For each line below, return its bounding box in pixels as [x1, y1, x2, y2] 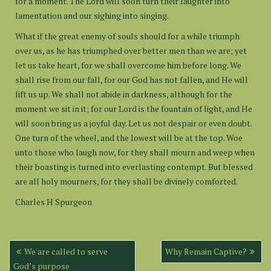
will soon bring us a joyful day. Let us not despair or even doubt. [15, 117, 252, 129]
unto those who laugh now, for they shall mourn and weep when [15, 146, 255, 158]
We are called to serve [24, 246, 108, 257]
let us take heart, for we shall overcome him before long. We [15, 59, 241, 71]
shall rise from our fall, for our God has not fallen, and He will [15, 74, 248, 85]
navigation [8, 252, 65, 267]
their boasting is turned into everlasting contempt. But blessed [15, 161, 253, 172]
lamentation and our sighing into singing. [15, 10, 169, 21]
